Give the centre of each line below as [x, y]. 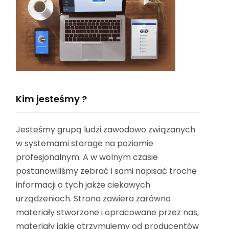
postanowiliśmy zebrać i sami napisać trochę [106, 171]
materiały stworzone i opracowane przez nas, [107, 213]
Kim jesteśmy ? [51, 99]
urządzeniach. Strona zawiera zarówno [93, 199]
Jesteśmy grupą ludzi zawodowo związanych [106, 130]
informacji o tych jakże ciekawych [83, 185]
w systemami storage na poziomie [85, 144]
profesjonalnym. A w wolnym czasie [87, 157]
